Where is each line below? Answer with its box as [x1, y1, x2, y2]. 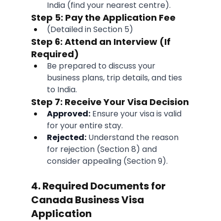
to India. [46, 84, 77, 96]
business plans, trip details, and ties [46, 72, 184, 84]
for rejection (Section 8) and [46, 144, 159, 155]
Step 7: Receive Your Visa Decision [31, 96, 189, 109]
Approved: [46, 108, 90, 120]
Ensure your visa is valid [90, 108, 184, 120]
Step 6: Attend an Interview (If [31, 36, 173, 48]
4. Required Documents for [31, 179, 168, 193]
